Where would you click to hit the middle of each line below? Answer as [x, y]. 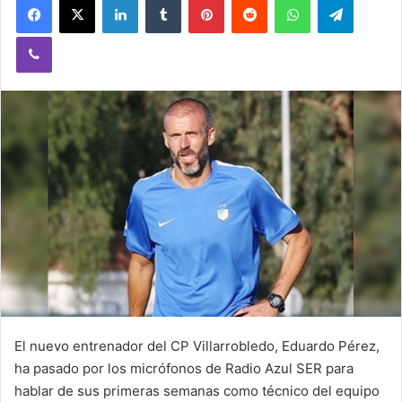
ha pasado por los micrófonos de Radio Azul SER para [184, 368]
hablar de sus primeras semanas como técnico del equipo [197, 390]
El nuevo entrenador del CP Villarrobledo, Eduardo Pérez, [197, 345]
